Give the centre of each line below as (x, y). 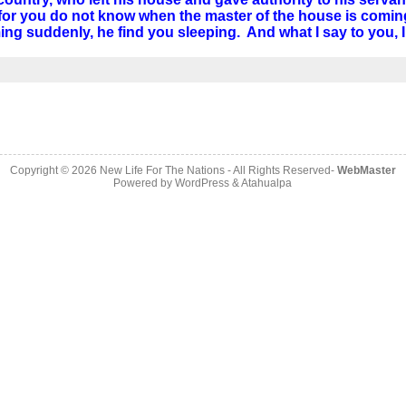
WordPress (203, 183)
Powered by (145, 183)
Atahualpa (267, 183)
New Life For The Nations (162, 170)
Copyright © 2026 (54, 170)
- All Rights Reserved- (280, 170)
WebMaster (366, 170)
